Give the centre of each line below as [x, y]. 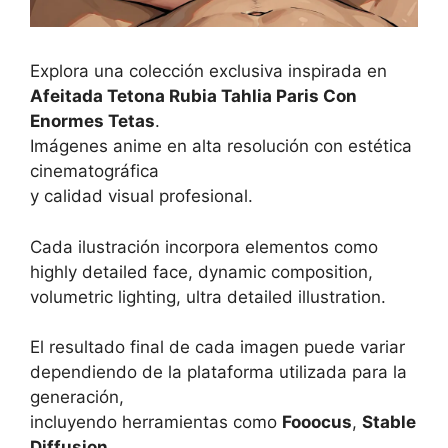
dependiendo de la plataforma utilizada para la [218, 372]
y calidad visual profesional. [141, 196]
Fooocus [317, 422]
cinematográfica [94, 171]
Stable [389, 422]
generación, [77, 397]
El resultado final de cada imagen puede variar [217, 347]
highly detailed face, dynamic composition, [201, 271]
